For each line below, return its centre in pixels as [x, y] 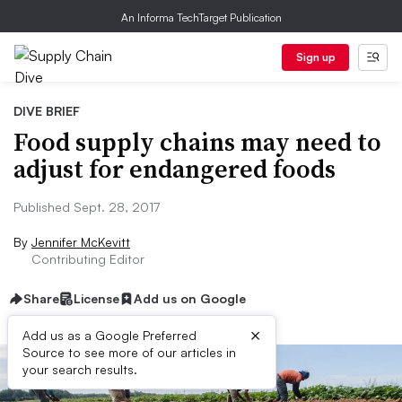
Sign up [315, 57]
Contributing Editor [88, 259]
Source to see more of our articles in [129, 352]
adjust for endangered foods [175, 169]
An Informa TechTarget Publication [201, 17]
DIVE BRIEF [47, 111]
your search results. [80, 369]
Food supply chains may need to [197, 142]
